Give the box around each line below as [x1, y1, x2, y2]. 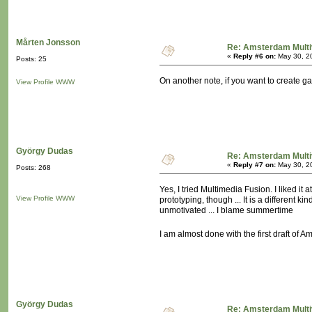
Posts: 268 [16, 164, 51, 172]
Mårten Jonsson [16, 38, 80, 48]
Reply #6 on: [233, 52, 276, 61]
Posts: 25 [16, 55, 47, 63]
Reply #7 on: [233, 161, 276, 169]
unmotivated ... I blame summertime [159, 205, 293, 216]
